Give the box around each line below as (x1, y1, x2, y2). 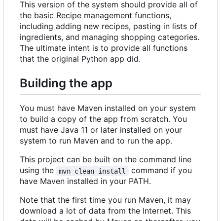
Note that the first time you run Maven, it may (20, 195, 191, 205)
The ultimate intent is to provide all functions (20, 43, 187, 53)
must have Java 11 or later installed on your (20, 125, 182, 135)
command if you (128, 165, 194, 176)
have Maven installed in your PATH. (20, 176, 151, 186)
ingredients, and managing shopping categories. (20, 32, 199, 42)
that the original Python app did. (20, 54, 141, 64)
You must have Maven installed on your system (20, 103, 196, 113)
